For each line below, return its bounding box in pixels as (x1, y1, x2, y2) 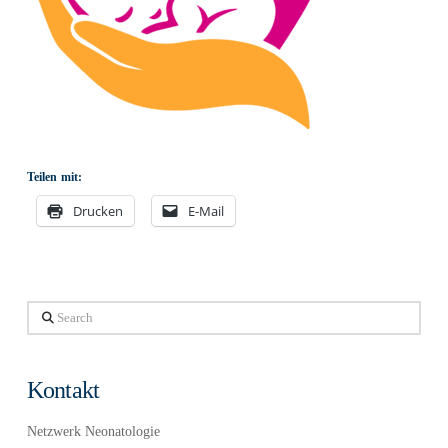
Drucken (72, 201, 123, 220)
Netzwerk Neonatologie (26, 423, 160, 439)
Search (25, 304, 64, 320)
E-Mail (187, 201, 224, 220)
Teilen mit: (26, 169, 83, 184)
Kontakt (26, 377, 100, 404)
